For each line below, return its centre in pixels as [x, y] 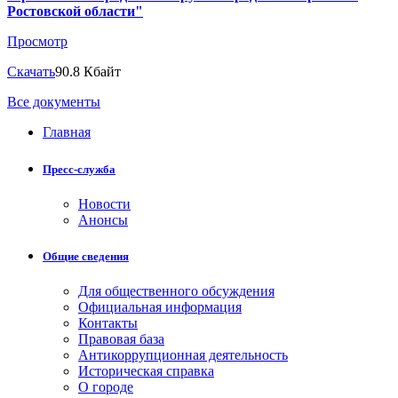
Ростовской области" [75, 12]
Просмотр [37, 42]
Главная [67, 132]
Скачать [31, 72]
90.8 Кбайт [88, 72]
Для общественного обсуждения [176, 291]
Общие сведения [86, 256]
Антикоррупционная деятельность [183, 355]
